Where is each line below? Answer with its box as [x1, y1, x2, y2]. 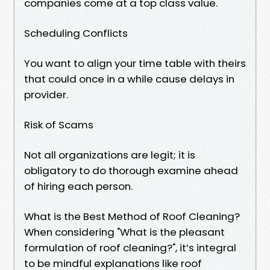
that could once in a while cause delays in [24, 71, 234, 86]
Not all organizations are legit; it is [24, 147, 195, 162]
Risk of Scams [24, 117, 93, 132]
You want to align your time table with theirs [24, 55, 246, 71]
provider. [24, 87, 68, 102]
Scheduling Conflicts [24, 25, 128, 40]
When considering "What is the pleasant [24, 224, 225, 239]
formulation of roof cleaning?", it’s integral [24, 240, 236, 255]
